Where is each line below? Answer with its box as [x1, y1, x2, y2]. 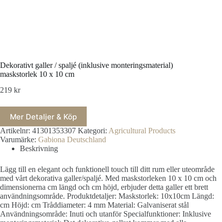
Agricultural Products [109, 126, 175, 135]
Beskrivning [20, 144, 58, 153]
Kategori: [78, 126, 109, 135]
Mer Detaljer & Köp [10, 111, 77, 121]
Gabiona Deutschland [38, 135, 106, 144]
